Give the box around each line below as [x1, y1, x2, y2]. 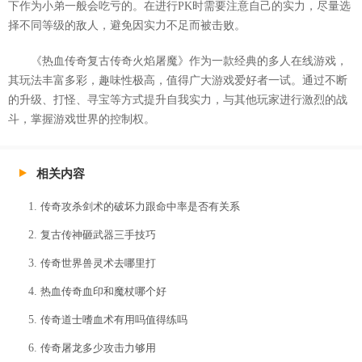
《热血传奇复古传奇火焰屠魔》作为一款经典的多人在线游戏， [31, 55, 347, 68]
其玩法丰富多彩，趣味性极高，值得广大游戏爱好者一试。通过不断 [8, 74, 347, 87]
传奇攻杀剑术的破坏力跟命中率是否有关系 [40, 200, 240, 213]
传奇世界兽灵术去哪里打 [40, 257, 156, 270]
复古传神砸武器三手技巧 [40, 229, 156, 242]
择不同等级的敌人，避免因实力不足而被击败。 [8, 19, 246, 32]
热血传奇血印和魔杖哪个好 [40, 285, 166, 298]
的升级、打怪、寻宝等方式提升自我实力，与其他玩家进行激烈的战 [8, 94, 347, 107]
